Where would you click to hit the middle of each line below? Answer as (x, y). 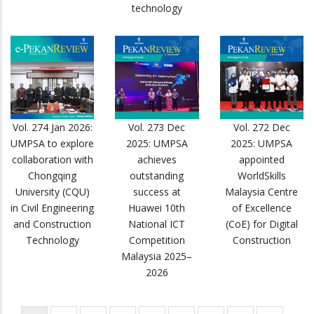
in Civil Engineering (53, 208)
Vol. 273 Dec (157, 128)
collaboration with (52, 160)
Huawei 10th (157, 208)
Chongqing (53, 176)
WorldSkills (261, 176)
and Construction (53, 224)
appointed (261, 160)
